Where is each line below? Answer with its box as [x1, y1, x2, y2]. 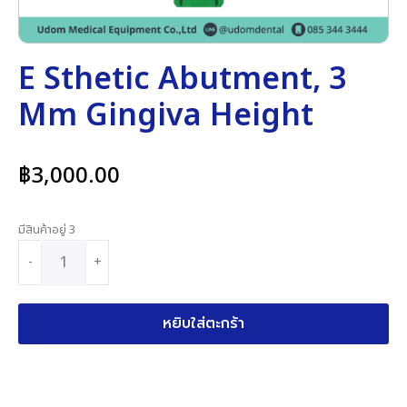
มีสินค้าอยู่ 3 [18, 221, 75, 239]
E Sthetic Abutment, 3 [18, 56, 346, 103]
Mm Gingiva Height [18, 93, 313, 139]
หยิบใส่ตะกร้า [163, 313, 244, 334]
